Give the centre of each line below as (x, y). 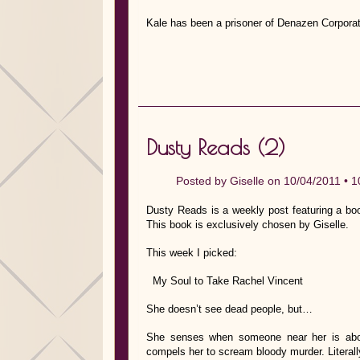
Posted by (203, 181)
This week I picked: (193, 253)
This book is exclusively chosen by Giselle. (247, 225)
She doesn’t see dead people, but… (229, 309)
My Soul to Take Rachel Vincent (225, 281)
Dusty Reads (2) (216, 147)
